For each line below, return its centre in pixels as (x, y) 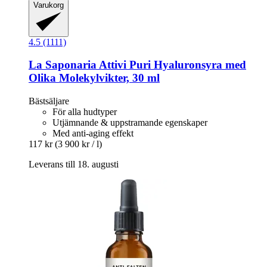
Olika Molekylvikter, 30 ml (94, 78)
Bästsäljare (49, 101)
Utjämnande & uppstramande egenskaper (130, 122)
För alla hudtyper (85, 111)
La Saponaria (63, 65)
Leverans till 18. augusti (74, 164)
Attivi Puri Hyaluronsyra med (171, 65)
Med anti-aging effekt (93, 133)
